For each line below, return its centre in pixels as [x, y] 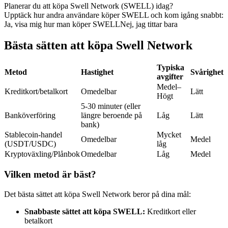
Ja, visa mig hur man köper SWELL [62, 24]
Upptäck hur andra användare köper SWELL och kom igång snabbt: [114, 15]
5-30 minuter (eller [111, 106]
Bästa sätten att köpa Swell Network [98, 46]
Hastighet [97, 72]
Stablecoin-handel [33, 135]
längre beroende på [111, 116]
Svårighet [207, 72]
